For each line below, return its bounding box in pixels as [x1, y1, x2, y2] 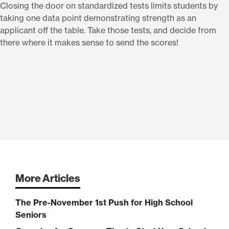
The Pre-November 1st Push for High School [15, 197, 193, 208]
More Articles [15, 171, 80, 186]
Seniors [15, 210, 47, 220]
